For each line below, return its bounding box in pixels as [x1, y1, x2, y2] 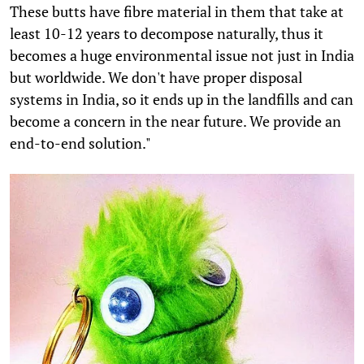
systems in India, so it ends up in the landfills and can [10, 89, 353, 110]
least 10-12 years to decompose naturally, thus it [10, 24, 323, 44]
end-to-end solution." [10, 133, 151, 154]
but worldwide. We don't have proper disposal [10, 67, 302, 88]
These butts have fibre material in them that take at [10, 2, 344, 22]
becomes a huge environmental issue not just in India [10, 45, 354, 66]
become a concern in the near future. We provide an [10, 111, 341, 132]
